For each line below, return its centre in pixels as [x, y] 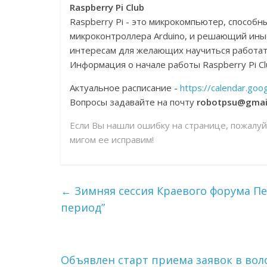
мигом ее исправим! [112, 139]
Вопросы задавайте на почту [133, 102]
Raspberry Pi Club [107, 7]
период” [83, 207]
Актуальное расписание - [125, 88]
